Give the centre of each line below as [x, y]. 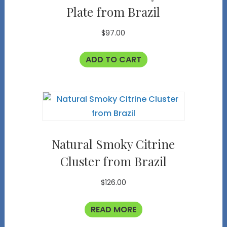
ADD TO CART [113, 60]
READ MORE [113, 210]
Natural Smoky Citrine [113, 144]
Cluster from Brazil [113, 161]
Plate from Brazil [113, 11]
